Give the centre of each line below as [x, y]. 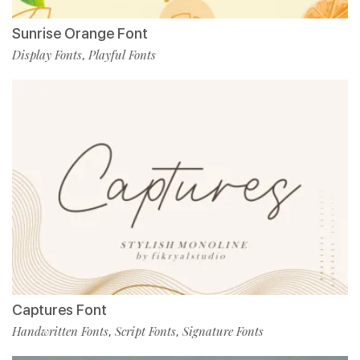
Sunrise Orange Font [80, 33]
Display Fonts [47, 54]
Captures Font [59, 309]
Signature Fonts [223, 331]
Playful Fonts [122, 54]
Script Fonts [145, 331]
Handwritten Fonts [60, 331]
